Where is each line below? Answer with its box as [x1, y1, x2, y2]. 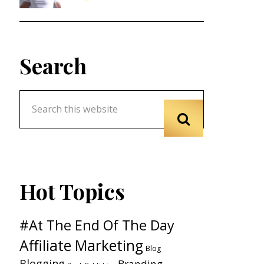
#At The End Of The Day [19, 215, 174, 235]
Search [19, 51, 87, 80]
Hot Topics [19, 176, 125, 205]
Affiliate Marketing [19, 235, 143, 255]
